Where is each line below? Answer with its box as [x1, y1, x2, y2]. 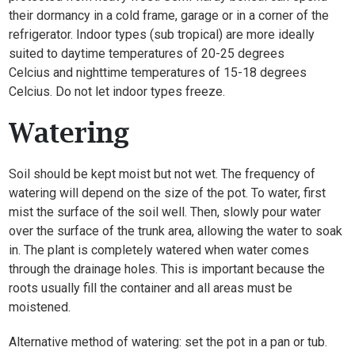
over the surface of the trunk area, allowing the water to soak [9, 223, 343, 239]
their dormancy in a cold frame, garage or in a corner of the [9, 8, 330, 23]
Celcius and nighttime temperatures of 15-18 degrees [9, 65, 307, 80]
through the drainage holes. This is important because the [9, 261, 326, 277]
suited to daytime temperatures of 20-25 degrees [9, 46, 285, 61]
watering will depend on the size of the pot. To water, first [9, 185, 326, 200]
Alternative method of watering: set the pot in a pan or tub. [9, 334, 328, 349]
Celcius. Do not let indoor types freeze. [9, 84, 226, 99]
